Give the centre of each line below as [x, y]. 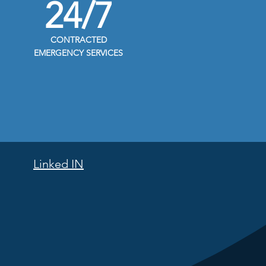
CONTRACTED [78, 40]
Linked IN [58, 164]
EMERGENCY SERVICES [78, 53]
